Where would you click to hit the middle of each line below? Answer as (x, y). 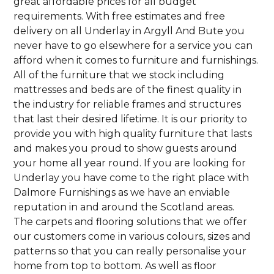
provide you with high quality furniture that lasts (133, 133)
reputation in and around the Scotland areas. (124, 207)
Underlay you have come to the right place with (131, 177)
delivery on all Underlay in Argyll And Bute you (129, 31)
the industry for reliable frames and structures (128, 104)
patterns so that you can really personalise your (130, 251)
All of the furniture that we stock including (119, 75)
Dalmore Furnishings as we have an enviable (122, 192)
